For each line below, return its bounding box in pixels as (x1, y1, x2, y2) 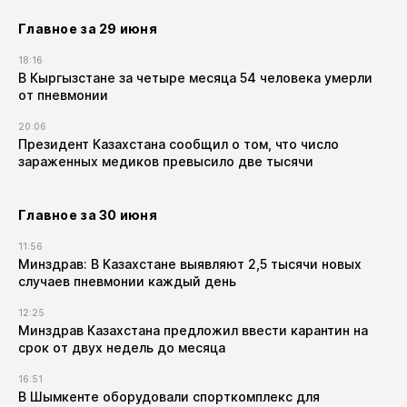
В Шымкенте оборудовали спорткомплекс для (18, 389, 320, 404)
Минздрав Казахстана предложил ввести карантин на (18, 323, 368, 338)
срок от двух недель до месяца (18, 340, 225, 355)
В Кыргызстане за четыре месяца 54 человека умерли (18, 70, 372, 85)
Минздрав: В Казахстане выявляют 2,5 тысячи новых (18, 256, 362, 272)
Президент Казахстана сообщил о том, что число (18, 136, 339, 152)
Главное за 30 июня (18, 207, 158, 223)
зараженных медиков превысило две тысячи (18, 154, 313, 169)
